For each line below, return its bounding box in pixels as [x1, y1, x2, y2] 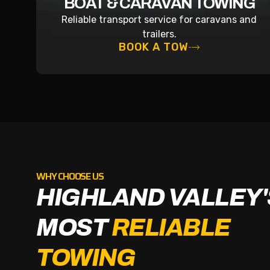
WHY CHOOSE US [36, 168, 104, 184]
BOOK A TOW [118, 40, 189, 54]
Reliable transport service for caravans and [61, 13, 257, 25]
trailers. [142, 28, 177, 40]
